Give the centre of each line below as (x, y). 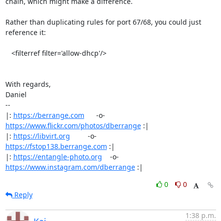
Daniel (16, 94)
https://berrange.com (49, 115)
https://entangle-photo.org (57, 157)
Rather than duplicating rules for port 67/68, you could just (103, 22)
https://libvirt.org (41, 136)
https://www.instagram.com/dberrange (70, 167)
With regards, (28, 84)
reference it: (25, 32)
